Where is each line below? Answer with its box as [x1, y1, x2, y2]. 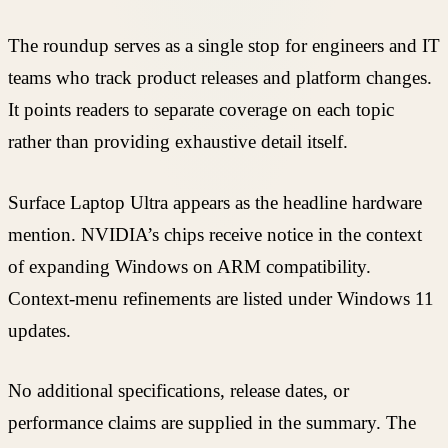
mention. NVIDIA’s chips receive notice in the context [8, 223, 422, 245]
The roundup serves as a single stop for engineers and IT [8, 35, 440, 57]
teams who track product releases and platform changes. [8, 67, 432, 89]
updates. [8, 319, 71, 341]
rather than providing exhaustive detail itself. [8, 131, 348, 153]
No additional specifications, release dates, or [8, 380, 349, 402]
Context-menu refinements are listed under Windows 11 [8, 287, 434, 309]
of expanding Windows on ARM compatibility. [8, 255, 371, 277]
